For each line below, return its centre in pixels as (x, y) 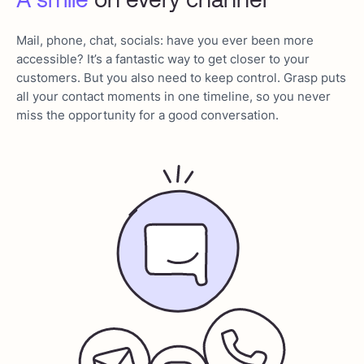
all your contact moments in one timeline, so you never (173, 97)
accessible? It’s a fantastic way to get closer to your (163, 59)
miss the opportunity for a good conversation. (147, 115)
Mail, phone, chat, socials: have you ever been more (165, 41)
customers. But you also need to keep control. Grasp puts (181, 78)
